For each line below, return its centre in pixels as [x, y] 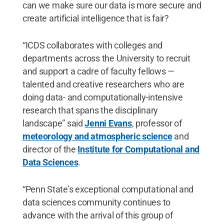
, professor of [157, 123]
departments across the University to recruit [106, 58]
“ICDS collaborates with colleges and [92, 45]
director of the [50, 149]
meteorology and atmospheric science [97, 136]
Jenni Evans [108, 123]
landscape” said [53, 123]
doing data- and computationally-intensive [102, 97]
